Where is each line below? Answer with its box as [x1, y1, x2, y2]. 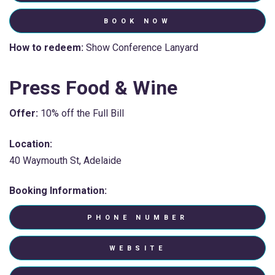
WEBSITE [109, 244, 166, 253]
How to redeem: [9, 42, 83, 54]
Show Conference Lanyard [83, 42, 198, 54]
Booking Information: [9, 185, 107, 197]
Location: [9, 137, 52, 150]
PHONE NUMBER [87, 214, 188, 222]
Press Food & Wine [9, 76, 177, 100]
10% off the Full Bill [38, 107, 124, 120]
